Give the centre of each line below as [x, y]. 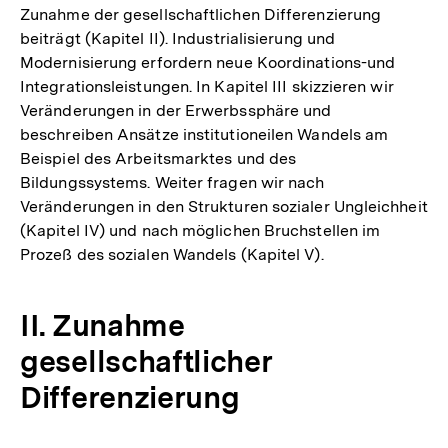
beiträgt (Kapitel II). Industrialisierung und [178, 38]
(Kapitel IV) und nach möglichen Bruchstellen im [200, 230]
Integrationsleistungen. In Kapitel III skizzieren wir [207, 86]
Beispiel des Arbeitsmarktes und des [158, 158]
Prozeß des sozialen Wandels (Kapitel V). [172, 254]
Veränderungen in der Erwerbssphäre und [176, 110]
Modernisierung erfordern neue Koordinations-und [208, 62]
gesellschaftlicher [146, 360]
